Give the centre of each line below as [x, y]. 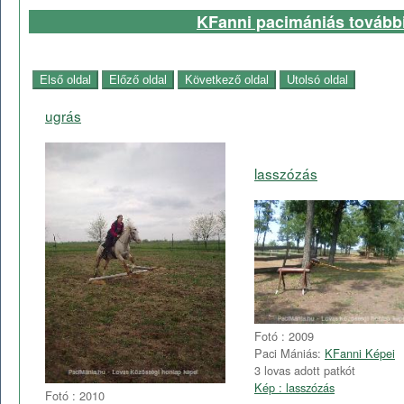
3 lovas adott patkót [305, 371]
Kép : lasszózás [294, 388]
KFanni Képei [360, 353]
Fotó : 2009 [284, 336]
